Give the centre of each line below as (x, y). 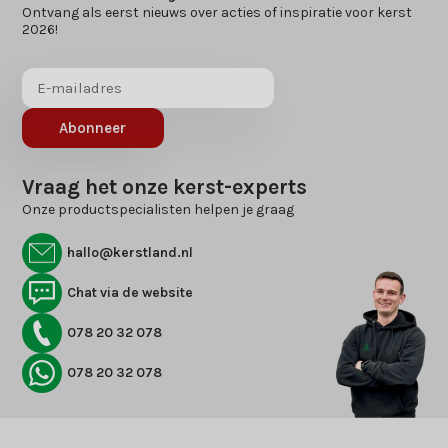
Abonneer (93, 127)
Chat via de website (130, 292)
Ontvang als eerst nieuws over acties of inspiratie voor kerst (217, 12)
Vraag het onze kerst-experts (165, 186)
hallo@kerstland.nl (130, 252)
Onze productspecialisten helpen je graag (158, 209)
